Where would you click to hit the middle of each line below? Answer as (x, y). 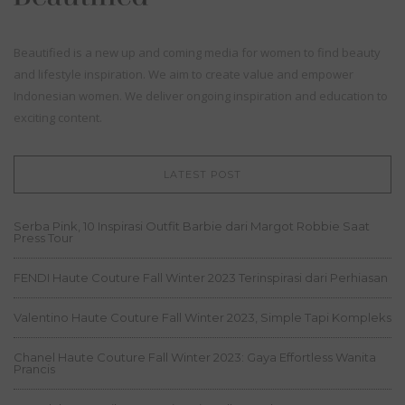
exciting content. (58, 118)
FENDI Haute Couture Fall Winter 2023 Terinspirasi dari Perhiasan (201, 278)
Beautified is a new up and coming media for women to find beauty (197, 53)
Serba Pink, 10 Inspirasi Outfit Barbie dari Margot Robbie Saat (192, 226)
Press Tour (43, 238)
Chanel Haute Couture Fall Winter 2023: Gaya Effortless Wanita (195, 358)
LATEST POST (202, 175)
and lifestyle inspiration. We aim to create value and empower (184, 75)
